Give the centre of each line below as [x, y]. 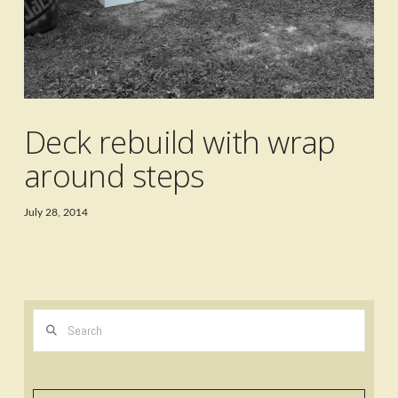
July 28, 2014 [56, 213]
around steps [114, 176]
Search [49, 318]
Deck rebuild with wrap [179, 142]
